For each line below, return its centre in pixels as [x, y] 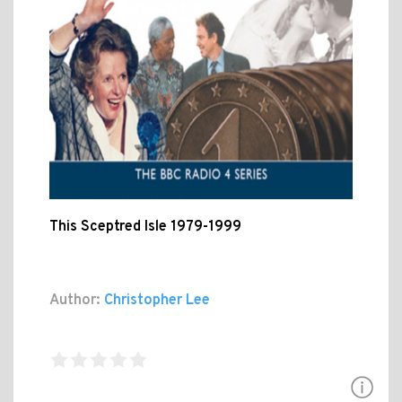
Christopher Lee [155, 301]
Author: [75, 301]
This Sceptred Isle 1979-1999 [145, 227]
